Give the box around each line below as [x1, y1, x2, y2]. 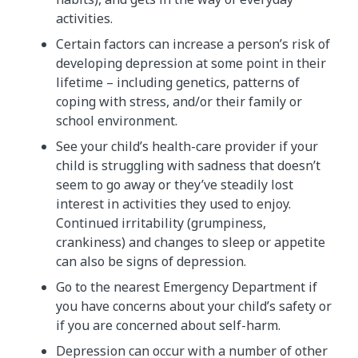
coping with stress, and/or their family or [56, 93, 302, 111]
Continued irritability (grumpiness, [56, 214, 266, 233]
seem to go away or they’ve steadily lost [56, 176, 293, 194]
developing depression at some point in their [56, 54, 326, 73]
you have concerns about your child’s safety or [56, 297, 332, 316]
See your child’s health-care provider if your [56, 137, 318, 156]
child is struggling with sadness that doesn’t [56, 157, 320, 175]
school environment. [56, 112, 177, 130]
